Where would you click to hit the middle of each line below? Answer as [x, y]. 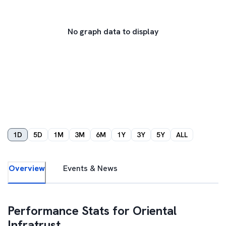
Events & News [90, 168]
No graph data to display [113, 32]
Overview [27, 168]
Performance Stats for [70, 211]
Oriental [155, 211]
